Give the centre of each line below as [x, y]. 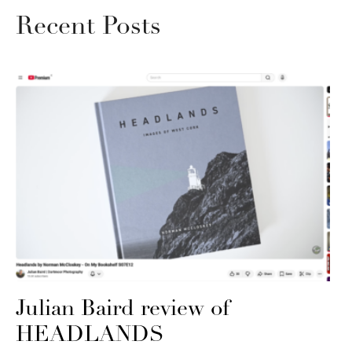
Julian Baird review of [123, 309]
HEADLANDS [90, 335]
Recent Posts [88, 27]
